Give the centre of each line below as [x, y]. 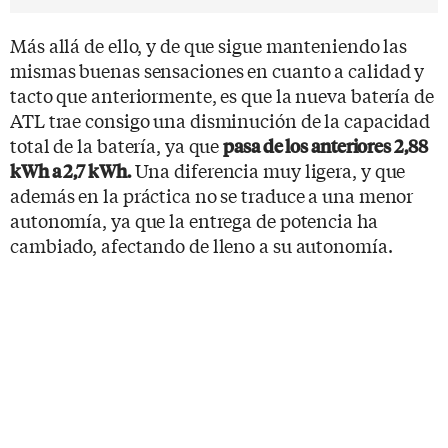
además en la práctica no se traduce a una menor [212, 194]
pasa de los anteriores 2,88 [325, 145]
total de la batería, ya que [117, 144]
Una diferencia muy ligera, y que [268, 169]
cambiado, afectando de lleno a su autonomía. [201, 244]
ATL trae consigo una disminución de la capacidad [220, 119]
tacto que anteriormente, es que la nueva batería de [222, 94]
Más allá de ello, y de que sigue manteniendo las [209, 44]
